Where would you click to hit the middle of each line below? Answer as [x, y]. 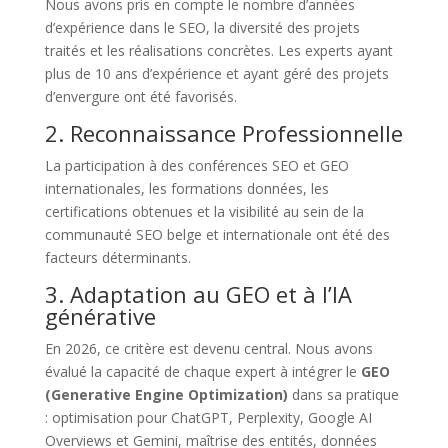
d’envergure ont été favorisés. [140, 96]
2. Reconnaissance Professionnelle [223, 132]
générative [100, 315]
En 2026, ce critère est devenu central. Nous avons [208, 348]
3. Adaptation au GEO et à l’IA [198, 293]
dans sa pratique [343, 394]
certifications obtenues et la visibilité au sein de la [204, 211]
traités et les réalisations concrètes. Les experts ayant [218, 50]
